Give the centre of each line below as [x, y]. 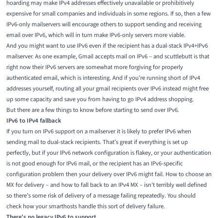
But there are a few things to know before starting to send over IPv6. [92, 110]
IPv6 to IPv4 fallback [34, 121]
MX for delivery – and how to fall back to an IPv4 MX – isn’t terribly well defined [106, 185]
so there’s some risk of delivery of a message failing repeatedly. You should [101, 196]
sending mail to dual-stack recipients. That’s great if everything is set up [97, 142]
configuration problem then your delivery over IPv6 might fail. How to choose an [109, 174]
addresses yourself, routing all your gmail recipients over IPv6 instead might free [107, 89]
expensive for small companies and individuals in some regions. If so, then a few [108, 14]
